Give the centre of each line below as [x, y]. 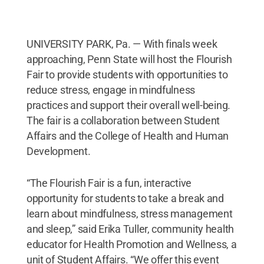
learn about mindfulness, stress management [129, 214]
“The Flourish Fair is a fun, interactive [109, 183]
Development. [58, 151]
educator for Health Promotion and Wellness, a [131, 244]
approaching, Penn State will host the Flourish [129, 59]
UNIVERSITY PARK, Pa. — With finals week [122, 44]
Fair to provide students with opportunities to [127, 75]
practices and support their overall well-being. [128, 105]
